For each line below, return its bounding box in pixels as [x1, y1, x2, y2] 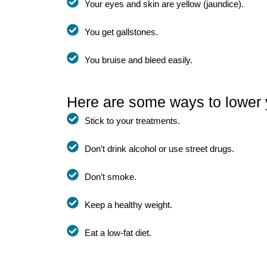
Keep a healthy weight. [85, 199, 172, 210]
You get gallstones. [85, 26, 158, 37]
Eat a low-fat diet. [85, 227, 151, 238]
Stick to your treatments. [85, 115, 180, 126]
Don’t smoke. [85, 171, 136, 182]
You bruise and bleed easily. [85, 54, 193, 65]
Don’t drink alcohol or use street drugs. [85, 143, 234, 154]
